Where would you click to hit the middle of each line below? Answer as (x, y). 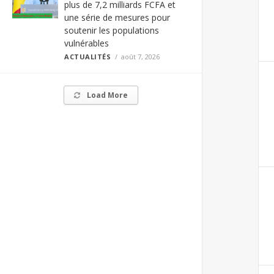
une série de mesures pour (117, 17)
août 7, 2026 (140, 57)
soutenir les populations (112, 30)
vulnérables (87, 43)
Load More (107, 95)
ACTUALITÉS (88, 57)
